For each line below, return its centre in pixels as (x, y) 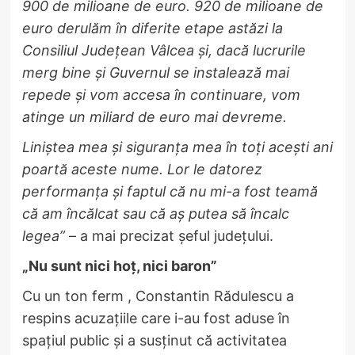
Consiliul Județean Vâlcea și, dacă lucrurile (164, 50)
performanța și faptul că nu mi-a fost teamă (170, 191)
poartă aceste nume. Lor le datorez (142, 169)
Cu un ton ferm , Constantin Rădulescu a (158, 296)
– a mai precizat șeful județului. (169, 235)
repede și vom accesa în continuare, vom (161, 94)
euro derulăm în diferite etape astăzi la (152, 28)
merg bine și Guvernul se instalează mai (155, 72)
